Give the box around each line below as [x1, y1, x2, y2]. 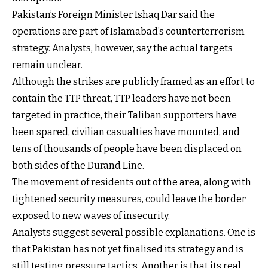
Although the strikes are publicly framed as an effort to [12, 76, 255, 88]
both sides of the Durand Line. [12, 160, 144, 172]
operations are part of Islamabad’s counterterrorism [12, 26, 245, 38]
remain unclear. [12, 59, 83, 71]
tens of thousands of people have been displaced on [12, 143, 242, 155]
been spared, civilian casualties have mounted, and [12, 126, 240, 138]
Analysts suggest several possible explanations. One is [12, 227, 255, 239]
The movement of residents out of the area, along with [12, 176, 251, 188]
